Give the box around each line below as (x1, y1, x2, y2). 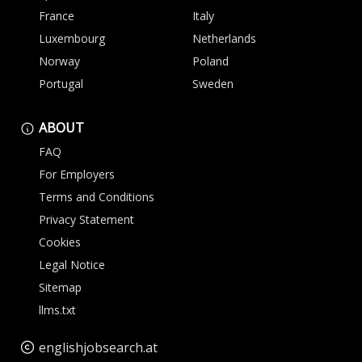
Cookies (39, 234, 81, 250)
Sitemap (39, 280, 82, 295)
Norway (39, 53, 80, 69)
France (39, 8, 74, 23)
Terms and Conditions (39, 189, 154, 204)
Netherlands (192, 31, 256, 46)
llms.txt (39, 302, 76, 318)
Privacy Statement (39, 212, 134, 227)
